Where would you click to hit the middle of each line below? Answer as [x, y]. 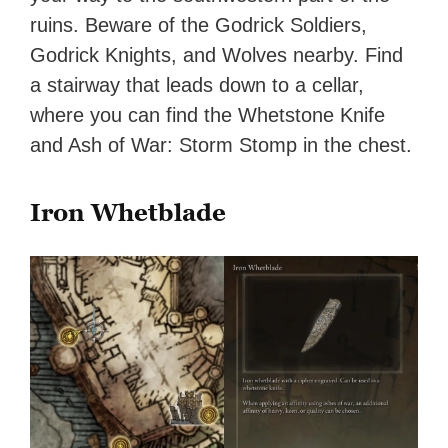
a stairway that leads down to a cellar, [197, 85]
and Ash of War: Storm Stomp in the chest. [221, 145]
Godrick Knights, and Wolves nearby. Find [217, 55]
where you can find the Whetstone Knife [208, 115]
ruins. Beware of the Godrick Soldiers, [199, 25]
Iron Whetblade [128, 213]
